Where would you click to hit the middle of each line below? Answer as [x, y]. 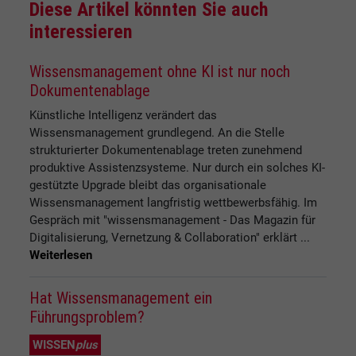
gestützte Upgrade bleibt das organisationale [148, 185]
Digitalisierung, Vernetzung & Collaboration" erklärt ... [170, 237]
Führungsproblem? [87, 317]
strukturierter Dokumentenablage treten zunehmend [166, 150]
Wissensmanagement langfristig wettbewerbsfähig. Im [173, 202]
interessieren [81, 31]
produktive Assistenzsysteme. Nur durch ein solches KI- [177, 167]
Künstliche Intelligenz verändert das [123, 115]
